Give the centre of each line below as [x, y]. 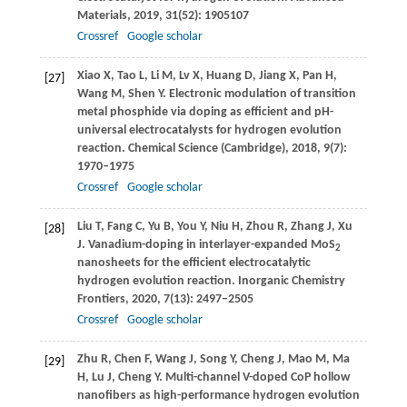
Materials [102, 16]
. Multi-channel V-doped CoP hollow [254, 378]
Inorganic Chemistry [290, 282]
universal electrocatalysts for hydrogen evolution [209, 131]
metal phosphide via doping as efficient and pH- [205, 113]
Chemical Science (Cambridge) [205, 149]
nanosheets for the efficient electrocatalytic [194, 263]
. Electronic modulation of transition [259, 94]
